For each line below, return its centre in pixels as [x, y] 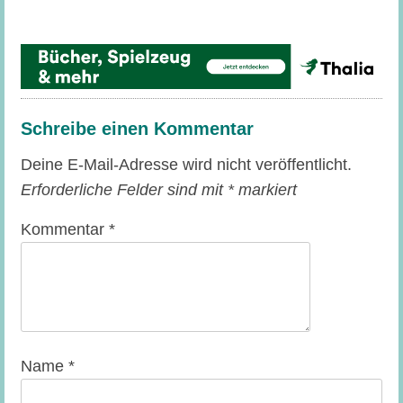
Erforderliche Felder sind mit [124, 189]
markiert [265, 189]
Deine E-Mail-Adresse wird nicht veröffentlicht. [186, 164]
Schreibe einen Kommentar [137, 128]
